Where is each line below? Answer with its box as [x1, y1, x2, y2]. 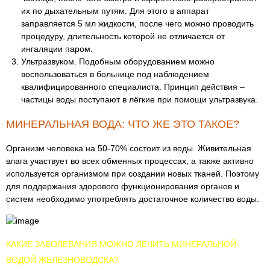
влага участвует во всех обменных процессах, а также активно [6, 156, 254, 166]
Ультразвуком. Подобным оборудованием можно [21, 57, 215, 66]
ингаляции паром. [21, 44, 93, 54]
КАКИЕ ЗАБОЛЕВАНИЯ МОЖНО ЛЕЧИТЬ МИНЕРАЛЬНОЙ [6, 239, 236, 249]
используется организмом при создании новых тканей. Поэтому [6, 169, 259, 178]
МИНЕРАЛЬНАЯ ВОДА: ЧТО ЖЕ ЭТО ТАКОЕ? [6, 118, 239, 130]
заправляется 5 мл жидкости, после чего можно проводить [21, 19, 254, 28]
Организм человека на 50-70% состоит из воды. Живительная [6, 143, 251, 153]
